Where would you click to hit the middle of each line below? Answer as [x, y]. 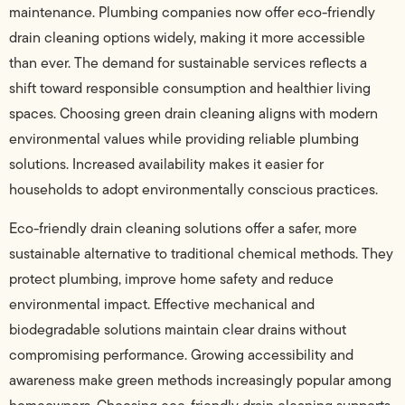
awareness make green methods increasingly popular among [200, 380]
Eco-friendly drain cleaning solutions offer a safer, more [183, 228]
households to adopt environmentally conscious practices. [193, 190]
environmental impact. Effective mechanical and [162, 304]
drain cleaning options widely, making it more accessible [187, 38]
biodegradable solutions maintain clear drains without [178, 329]
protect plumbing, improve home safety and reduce [171, 278]
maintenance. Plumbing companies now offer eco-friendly [192, 13]
